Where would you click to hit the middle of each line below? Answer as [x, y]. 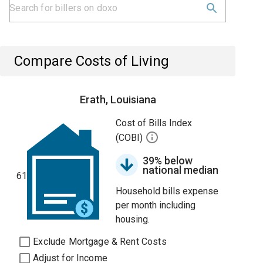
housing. [133, 219]
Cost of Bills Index [154, 123]
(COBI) [131, 138]
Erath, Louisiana [118, 100]
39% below [168, 161]
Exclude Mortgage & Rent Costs [100, 242]
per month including [156, 205]
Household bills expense [167, 191]
